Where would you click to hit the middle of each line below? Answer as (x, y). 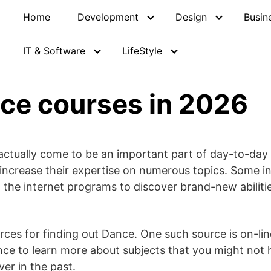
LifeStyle (142, 51)
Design (191, 17)
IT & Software (54, 51)
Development (108, 17)
